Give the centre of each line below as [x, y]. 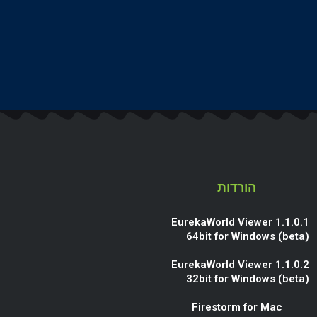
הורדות [237, 188]
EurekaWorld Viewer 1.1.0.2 [240, 265]
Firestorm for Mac [237, 307]
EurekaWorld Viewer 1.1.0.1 [240, 223]
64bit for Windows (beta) [248, 237]
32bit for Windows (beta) [248, 279]
